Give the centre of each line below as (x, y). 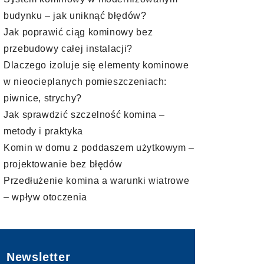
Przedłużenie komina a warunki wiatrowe (97, 181)
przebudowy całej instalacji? (68, 49)
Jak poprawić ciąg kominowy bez (78, 32)
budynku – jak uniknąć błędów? (75, 16)
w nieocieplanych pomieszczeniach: (85, 82)
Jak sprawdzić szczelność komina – (85, 115)
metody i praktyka (43, 131)
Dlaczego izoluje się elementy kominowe (96, 65)
